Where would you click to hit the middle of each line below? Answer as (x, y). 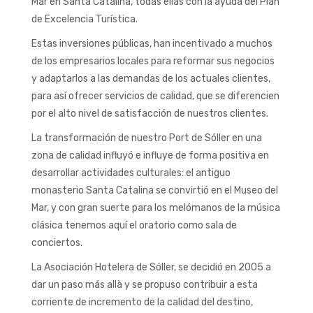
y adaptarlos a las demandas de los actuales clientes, (151, 79)
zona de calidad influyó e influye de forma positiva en (150, 155)
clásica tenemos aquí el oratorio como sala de (134, 225)
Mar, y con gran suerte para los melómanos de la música (156, 208)
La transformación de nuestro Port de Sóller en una (147, 138)
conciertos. (57, 243)
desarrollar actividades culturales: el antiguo (131, 173)
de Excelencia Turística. (85, 19)
